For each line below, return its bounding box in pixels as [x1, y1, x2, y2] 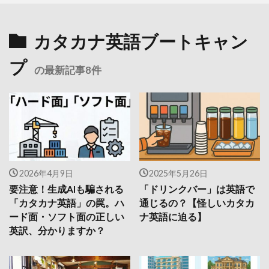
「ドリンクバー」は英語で [139, 183, 255, 195]
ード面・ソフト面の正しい [9, 211, 124, 222]
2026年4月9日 [19, 168, 73, 178]
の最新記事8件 [34, 64, 101, 77]
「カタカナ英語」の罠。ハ [9, 197, 124, 208]
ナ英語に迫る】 [139, 211, 207, 222]
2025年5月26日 [149, 168, 208, 178]
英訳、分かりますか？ [9, 225, 105, 236]
